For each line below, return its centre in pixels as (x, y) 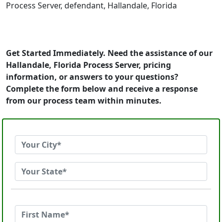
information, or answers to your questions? (92, 77)
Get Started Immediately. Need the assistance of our (109, 53)
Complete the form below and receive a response (102, 89)
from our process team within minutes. (84, 101)
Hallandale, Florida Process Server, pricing (88, 65)
